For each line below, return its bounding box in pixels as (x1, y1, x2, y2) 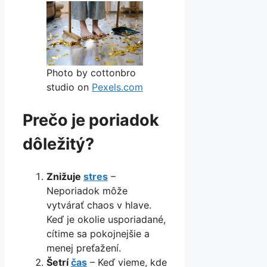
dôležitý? (23, 134, 94, 154)
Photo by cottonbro (46, 67, 136, 79)
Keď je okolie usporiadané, (46, 213, 166, 226)
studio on (46, 81, 92, 94)
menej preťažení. (46, 242, 121, 254)
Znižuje (46, 170, 83, 183)
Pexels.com (92, 81, 143, 94)
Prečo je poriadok (23, 110, 159, 131)
